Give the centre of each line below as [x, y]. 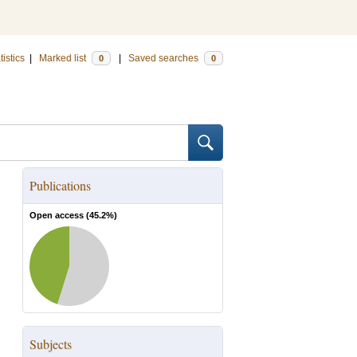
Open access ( [59, 215]
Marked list [64, 58]
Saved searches [165, 58]
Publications [60, 185]
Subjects [51, 344]
